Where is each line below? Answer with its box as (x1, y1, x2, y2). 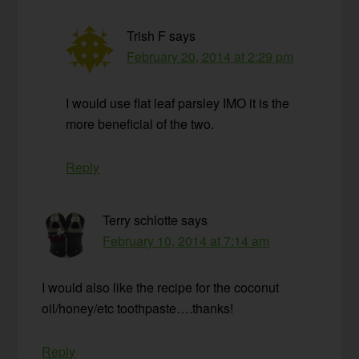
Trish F (127, 26, 167, 46)
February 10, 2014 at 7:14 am (103, 232, 270, 251)
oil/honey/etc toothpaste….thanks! (42, 299, 234, 318)
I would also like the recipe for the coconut (42, 278, 280, 297)
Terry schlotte (103, 211, 179, 230)
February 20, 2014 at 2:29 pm (127, 47, 294, 67)
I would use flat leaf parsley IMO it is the (66, 94, 290, 113)
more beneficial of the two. (66, 115, 215, 134)
